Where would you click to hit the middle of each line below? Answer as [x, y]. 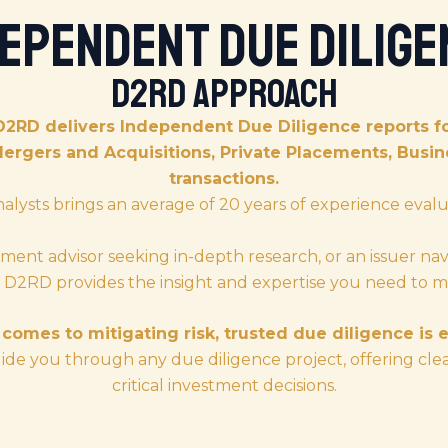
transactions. [224, 178]
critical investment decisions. [224, 386]
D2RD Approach [224, 94]
